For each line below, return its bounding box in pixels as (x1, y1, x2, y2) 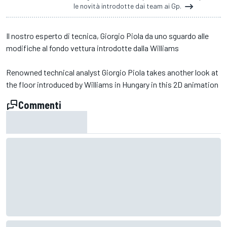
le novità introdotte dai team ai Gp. (73, 1, 183, 10)
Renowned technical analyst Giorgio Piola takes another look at (6, 67, 218, 77)
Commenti (18, 99, 61, 111)
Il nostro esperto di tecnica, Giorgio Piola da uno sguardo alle (6, 31, 209, 41)
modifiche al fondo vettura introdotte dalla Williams (6, 43, 179, 53)
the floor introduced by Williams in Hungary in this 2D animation (6, 80, 218, 89)
